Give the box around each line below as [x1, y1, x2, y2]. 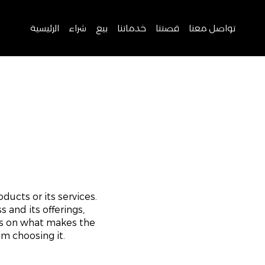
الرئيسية [30, 22, 59, 34]
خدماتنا [117, 22, 146, 34]
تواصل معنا [188, 22, 235, 34]
